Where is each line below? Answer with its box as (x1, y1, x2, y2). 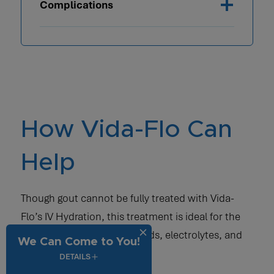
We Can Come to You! (18, 236, 140, 248)
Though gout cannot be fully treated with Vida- (20, 191, 234, 205)
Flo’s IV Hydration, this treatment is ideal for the (20, 209, 240, 223)
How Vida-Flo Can (20, 117, 232, 142)
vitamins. (20, 246, 63, 260)
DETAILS (59, 251, 91, 262)
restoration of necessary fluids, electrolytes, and (20, 228, 242, 242)
